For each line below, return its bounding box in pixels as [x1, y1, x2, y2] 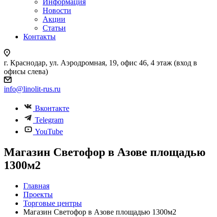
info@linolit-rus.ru [4, 85, 61, 93]
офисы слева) [4, 67, 48, 76]
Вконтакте [35, 104, 69, 112]
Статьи [43, 24, 66, 32]
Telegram [35, 116, 63, 124]
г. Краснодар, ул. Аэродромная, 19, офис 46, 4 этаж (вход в [4, 59, 197, 67]
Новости [43, 6, 71, 15]
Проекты [23, 190, 53, 199]
